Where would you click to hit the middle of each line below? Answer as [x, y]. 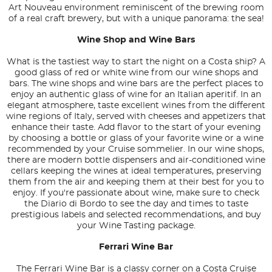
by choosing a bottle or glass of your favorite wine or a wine [136, 139]
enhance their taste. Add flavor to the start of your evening [136, 128]
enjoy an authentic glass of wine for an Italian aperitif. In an [136, 95]
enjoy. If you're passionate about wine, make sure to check [136, 193]
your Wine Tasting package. [136, 226]
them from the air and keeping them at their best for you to [136, 182]
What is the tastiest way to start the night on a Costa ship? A [136, 62]
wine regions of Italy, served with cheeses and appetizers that [136, 117]
